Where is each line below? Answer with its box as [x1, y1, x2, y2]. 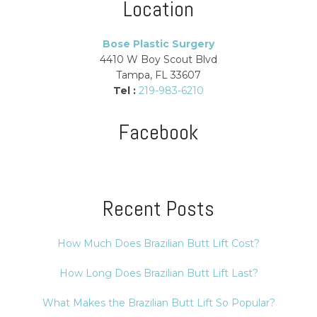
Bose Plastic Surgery [103, 37, 214, 50]
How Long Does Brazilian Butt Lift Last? [59, 266, 258, 279]
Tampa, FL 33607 [116, 68, 201, 81]
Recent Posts [103, 195, 214, 222]
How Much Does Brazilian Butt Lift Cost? [57, 236, 260, 250]
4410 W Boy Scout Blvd [100, 52, 217, 66]
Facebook [119, 118, 198, 146]
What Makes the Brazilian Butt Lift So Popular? [42, 296, 275, 309]
